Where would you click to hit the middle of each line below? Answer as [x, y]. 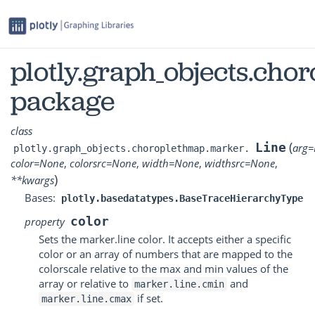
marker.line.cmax [86, 299]
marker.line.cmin [179, 284]
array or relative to [85, 283]
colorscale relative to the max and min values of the [163, 269]
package [63, 101]
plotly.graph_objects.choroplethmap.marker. [131, 148]
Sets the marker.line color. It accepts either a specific [165, 239]
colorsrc [88, 163]
